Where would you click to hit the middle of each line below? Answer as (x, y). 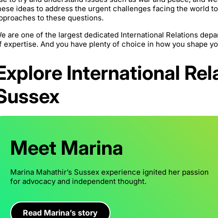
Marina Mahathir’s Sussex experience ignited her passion (109, 172)
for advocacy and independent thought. (78, 181)
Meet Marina (67, 147)
